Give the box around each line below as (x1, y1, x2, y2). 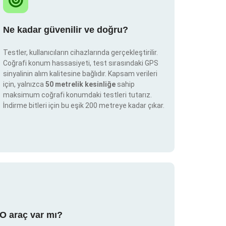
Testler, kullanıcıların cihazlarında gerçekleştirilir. (3, 48, 158, 57)
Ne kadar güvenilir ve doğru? (3, 25, 128, 35)
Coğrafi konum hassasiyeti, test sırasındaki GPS (3, 59, 158, 68)
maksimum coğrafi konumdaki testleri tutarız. (3, 91, 152, 99)
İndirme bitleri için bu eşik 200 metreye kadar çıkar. (3, 101, 164, 110)
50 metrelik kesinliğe (45, 80, 117, 89)
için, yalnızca (3, 80, 45, 89)
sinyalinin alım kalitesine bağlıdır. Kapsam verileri (3, 70, 157, 78)
